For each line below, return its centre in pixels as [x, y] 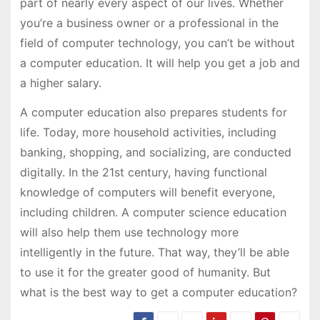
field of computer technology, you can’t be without [157, 42]
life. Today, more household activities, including [148, 132]
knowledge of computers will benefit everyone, [147, 192]
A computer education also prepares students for [153, 112]
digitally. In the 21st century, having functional [143, 172]
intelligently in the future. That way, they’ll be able [154, 252]
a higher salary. [60, 82]
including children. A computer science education [153, 212]
